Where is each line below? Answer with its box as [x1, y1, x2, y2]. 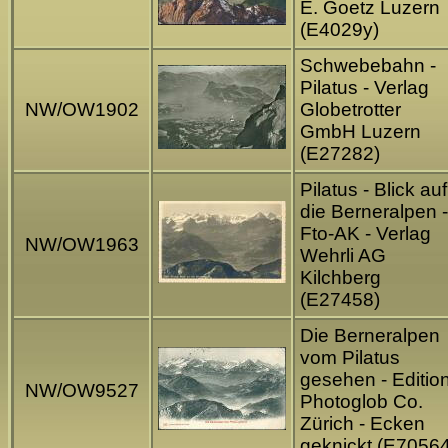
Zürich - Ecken [300, 413, 425, 435]
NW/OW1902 [24, 99, 139, 121]
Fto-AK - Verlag [300, 223, 431, 245]
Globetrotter [300, 99, 401, 121]
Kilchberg [300, 267, 381, 289]
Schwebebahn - [300, 55, 436, 77]
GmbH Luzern [300, 121, 421, 143]
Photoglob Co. [300, 391, 423, 413]
